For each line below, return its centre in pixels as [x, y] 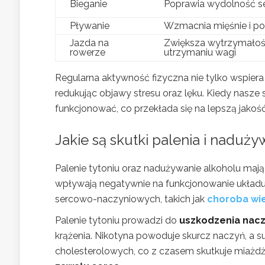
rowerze [88, 52]
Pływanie [90, 25]
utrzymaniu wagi [200, 52]
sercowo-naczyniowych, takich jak [131, 199]
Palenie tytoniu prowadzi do [117, 220]
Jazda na [89, 43]
